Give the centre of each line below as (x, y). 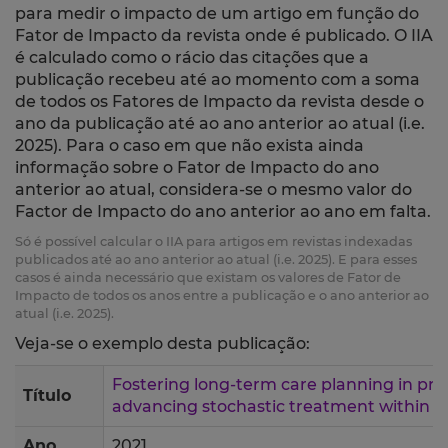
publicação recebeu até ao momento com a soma (217, 80)
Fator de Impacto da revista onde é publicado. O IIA (224, 36)
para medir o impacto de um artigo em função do (217, 14)
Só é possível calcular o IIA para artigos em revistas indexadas (213, 242)
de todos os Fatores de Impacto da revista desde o (219, 102)
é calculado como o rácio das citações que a (192, 58)
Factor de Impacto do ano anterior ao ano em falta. (223, 212)
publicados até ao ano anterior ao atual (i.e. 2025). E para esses (216, 260)
